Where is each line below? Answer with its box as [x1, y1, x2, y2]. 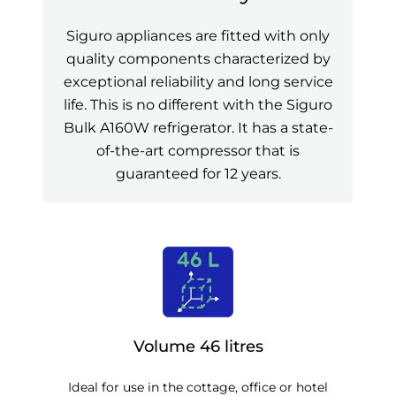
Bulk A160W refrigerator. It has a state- [63, 118, 333, 137]
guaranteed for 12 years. [115, 164, 281, 183]
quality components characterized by [65, 49, 331, 68]
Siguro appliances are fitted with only [66, 27, 330, 45]
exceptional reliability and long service [63, 72, 333, 91]
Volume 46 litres [133, 336, 263, 356]
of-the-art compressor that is [96, 141, 300, 160]
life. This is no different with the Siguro [64, 95, 332, 114]
